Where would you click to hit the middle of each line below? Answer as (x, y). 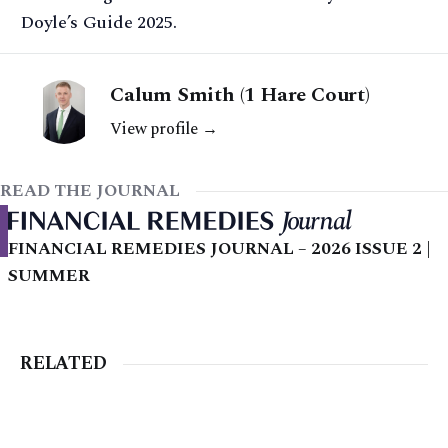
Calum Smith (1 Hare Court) (240, 95)
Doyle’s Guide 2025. (98, 22)
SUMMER (49, 276)
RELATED (63, 363)
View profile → (164, 129)
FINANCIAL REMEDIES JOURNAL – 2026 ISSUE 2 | (219, 249)
